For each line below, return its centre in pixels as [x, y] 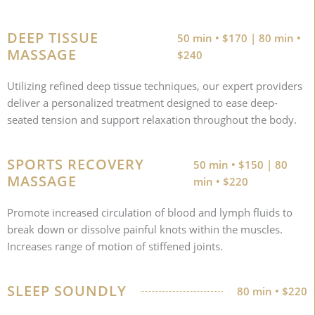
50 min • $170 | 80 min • [239, 38]
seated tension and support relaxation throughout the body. [152, 120]
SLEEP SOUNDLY [67, 291]
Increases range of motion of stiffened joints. [115, 246]
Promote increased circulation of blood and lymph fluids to [150, 213]
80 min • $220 [272, 291]
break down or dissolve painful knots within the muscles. [145, 230]
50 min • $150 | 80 [240, 165]
